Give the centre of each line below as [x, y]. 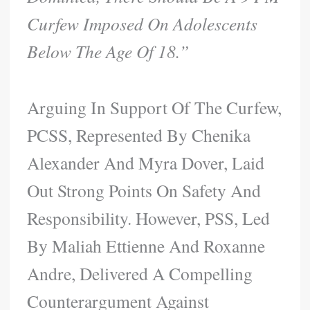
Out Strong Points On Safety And [144, 190]
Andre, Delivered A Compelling [140, 273]
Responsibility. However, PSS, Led [149, 218]
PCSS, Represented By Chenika [139, 135]
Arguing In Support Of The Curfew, [155, 107]
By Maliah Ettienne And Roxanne [146, 245]
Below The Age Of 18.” [108, 51]
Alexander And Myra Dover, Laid [146, 162]
